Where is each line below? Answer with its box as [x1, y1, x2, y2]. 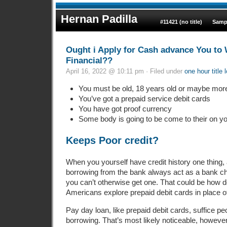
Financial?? [66, 55, 112, 65]
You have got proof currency [78, 104, 172, 113]
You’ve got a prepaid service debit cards [78, 94, 210, 103]
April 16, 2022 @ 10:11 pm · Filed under [66, 67, 184, 75]
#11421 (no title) [160, 19, 202, 25]
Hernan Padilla [61, 13, 137, 25]
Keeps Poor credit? [66, 134, 159, 146]
